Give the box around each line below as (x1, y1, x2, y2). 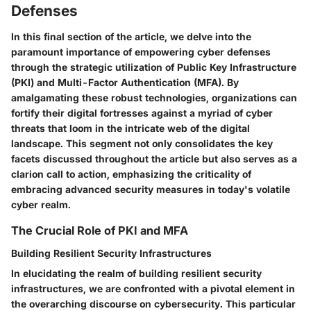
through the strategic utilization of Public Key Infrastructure (11, 61, 296, 74)
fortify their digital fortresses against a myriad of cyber (11, 107, 273, 119)
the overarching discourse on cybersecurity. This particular (11, 297, 296, 310)
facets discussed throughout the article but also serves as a (11, 153, 297, 165)
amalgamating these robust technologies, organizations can (11, 92, 297, 104)
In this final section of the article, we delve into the (11, 31, 251, 43)
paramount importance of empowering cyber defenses (11, 46, 271, 58)
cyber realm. (11, 199, 71, 211)
